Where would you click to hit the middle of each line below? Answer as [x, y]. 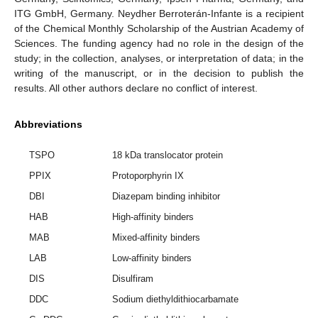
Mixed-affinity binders [157, 238]
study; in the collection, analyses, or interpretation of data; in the [159, 58]
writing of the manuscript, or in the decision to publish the [159, 73]
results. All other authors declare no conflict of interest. [136, 88]
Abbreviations [48, 124]
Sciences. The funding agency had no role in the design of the [159, 43]
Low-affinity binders [152, 258]
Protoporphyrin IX [148, 176]
